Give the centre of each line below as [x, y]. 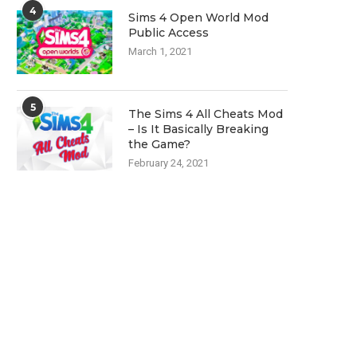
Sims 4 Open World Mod [198, 18]
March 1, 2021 [160, 51]
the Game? [159, 144]
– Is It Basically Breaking [198, 129]
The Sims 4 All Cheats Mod [206, 114]
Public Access [169, 33]
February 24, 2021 [169, 163]
